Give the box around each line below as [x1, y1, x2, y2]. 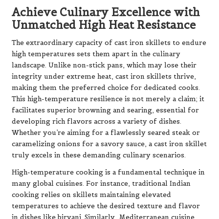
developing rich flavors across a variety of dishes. [12, 117, 181, 126]
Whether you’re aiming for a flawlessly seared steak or [12, 128, 200, 137]
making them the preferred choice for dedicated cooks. [12, 83, 200, 92]
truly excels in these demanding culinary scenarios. [12, 151, 186, 159]
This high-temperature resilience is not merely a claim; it [12, 94, 204, 103]
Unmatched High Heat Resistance [12, 18, 196, 32]
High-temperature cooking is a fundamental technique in [12, 168, 205, 176]
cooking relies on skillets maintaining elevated [12, 190, 171, 199]
